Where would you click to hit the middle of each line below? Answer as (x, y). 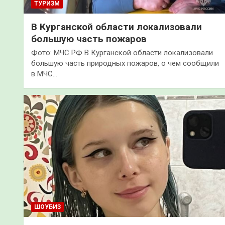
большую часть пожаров (89, 39)
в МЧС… (44, 74)
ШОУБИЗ (47, 207)
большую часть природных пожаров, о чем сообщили (125, 64)
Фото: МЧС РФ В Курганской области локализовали (122, 53)
